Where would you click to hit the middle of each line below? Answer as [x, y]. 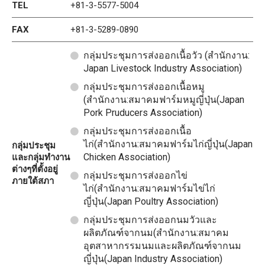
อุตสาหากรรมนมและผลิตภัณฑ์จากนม [163, 246]
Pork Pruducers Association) [143, 113]
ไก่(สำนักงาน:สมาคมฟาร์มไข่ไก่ [150, 189]
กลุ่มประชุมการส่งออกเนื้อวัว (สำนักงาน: [167, 56]
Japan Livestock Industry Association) [163, 69]
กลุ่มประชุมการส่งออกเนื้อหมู [144, 87]
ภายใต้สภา [33, 181]
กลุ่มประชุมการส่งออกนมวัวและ [151, 220]
